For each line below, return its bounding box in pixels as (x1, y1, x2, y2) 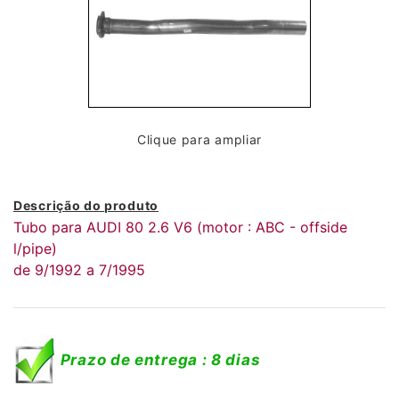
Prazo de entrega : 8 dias (60, 351, 261, 369)
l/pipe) (13, 240, 57, 257)
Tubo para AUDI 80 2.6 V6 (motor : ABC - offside (13, 218, 347, 236)
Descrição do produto (13, 198, 159, 213)
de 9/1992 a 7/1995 (13, 261, 145, 279)
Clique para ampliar (136, 132, 263, 147)
